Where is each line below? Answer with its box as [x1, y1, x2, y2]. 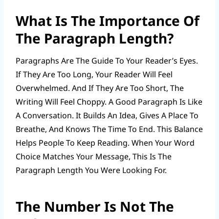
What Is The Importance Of [16, 11, 199, 30]
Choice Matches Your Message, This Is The [16, 151, 172, 162]
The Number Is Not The [16, 197, 174, 216]
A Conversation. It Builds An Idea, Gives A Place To [16, 109, 198, 121]
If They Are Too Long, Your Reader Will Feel [16, 68, 173, 80]
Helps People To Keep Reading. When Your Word [16, 137, 195, 148]
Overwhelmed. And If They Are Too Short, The [16, 82, 184, 93]
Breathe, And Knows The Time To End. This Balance [16, 123, 203, 134]
